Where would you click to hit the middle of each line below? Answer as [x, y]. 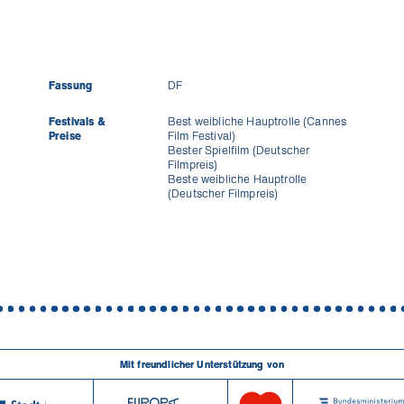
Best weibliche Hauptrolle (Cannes [257, 121]
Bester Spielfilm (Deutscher [239, 150]
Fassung [71, 85]
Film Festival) [202, 136]
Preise [65, 136]
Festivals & [77, 121]
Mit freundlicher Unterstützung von [202, 364]
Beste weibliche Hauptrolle [238, 179]
